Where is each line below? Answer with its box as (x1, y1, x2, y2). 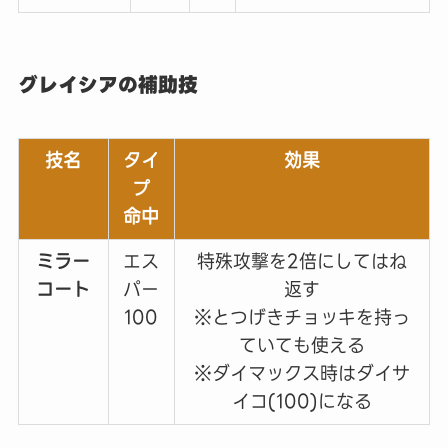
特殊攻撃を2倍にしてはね (196, 247, 407, 277)
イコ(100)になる (231, 387, 372, 417)
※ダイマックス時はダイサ (193, 359, 410, 389)
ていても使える (238, 331, 365, 361)
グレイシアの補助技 (17, 68, 198, 101)
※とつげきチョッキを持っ (193, 303, 410, 333)
